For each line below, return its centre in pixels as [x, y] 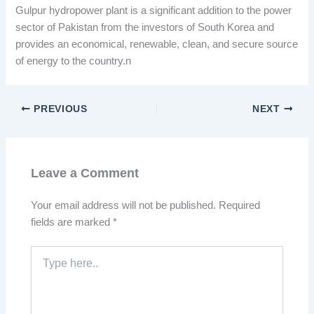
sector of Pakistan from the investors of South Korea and [145, 28]
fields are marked [72, 222]
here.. [43, 266]
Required [240, 205]
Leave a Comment [85, 173]
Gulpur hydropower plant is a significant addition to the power [154, 11]
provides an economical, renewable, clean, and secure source [157, 45]
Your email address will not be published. [124, 205]
